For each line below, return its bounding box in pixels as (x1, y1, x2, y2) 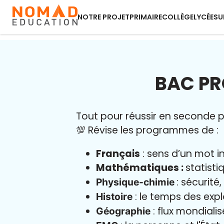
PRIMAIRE (129, 12, 162, 22)
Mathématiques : (96, 161, 185, 175)
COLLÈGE (162, 12, 193, 22)
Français (96, 147, 140, 161)
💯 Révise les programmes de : (76, 123, 221, 137)
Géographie (96, 205, 150, 217)
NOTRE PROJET (77, 12, 129, 22)
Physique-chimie (96, 176, 176, 188)
